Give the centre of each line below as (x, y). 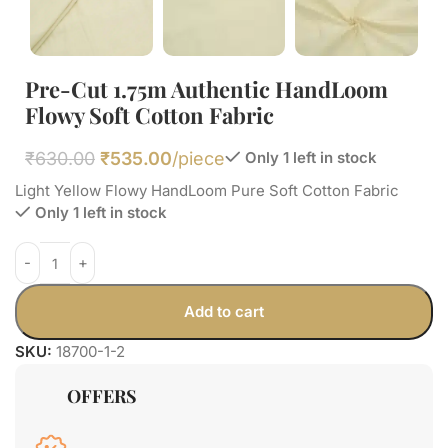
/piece (198, 158)
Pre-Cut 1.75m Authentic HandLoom (206, 89)
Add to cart (223, 311)
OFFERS (102, 396)
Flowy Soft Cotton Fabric (149, 115)
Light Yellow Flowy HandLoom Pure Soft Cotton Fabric (207, 190)
